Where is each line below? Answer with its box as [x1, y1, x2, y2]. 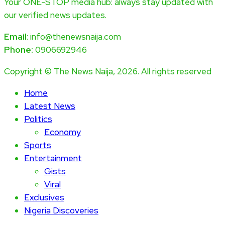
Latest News [24, 100, 75, 111]
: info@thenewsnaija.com [27, 31, 121, 42]
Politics [24, 113, 52, 125]
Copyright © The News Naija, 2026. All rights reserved [4, 65, 211, 77]
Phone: [4, 44, 33, 55]
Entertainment [24, 152, 82, 164]
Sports [24, 139, 51, 151]
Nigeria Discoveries [24, 204, 98, 216]
